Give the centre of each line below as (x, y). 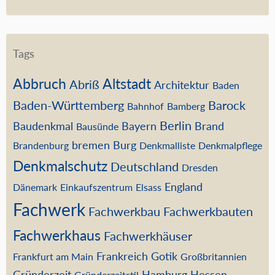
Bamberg (186, 106)
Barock (227, 105)
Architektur (182, 85)
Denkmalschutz (60, 166)
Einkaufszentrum (96, 187)
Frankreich (122, 256)
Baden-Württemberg (68, 105)
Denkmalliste (167, 145)
